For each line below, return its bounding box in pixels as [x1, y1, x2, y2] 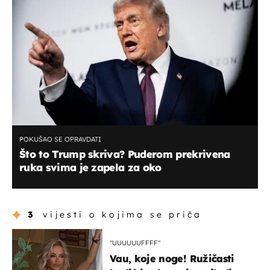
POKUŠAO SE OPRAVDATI [19, 135, 101, 144]
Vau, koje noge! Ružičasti [110, 252, 234, 265]
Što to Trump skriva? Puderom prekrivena [19, 148, 230, 161]
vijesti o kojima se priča [43, 209, 202, 220]
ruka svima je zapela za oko [19, 161, 162, 174]
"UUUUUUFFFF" [110, 238, 160, 247]
